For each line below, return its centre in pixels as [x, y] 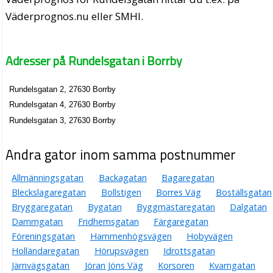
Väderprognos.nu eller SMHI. [75, 16]
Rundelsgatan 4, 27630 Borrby [63, 105]
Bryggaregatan [42, 207]
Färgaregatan [181, 221]
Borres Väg [178, 192]
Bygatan [105, 207]
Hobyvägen [209, 236]
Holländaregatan [46, 250]
